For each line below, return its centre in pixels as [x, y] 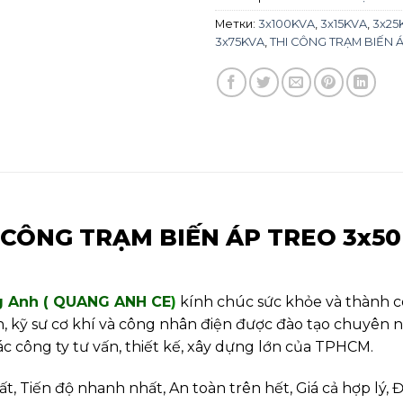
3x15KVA [344, 23]
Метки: [237, 23]
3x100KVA [287, 23]
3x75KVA [240, 41]
